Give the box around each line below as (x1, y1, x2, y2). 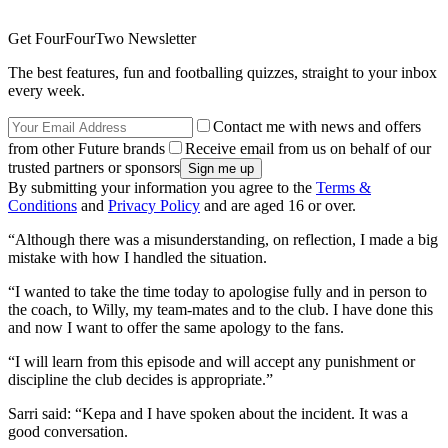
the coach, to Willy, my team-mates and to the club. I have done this (8, 301, 433, 319)
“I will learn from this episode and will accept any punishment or (8, 353, 415, 371)
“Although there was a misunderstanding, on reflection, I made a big (8, 231, 438, 249)
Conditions (8, 197, 77, 215)
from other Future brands (8, 140, 165, 158)
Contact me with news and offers (213, 118, 421, 136)
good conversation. (8, 423, 128, 441)
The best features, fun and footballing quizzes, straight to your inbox (8, 64, 437, 82)
